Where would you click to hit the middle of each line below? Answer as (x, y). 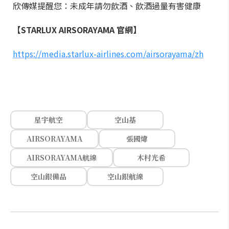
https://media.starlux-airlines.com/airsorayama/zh (108, 53)
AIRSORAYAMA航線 (62, 157)
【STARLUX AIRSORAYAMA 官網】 (77, 29)
